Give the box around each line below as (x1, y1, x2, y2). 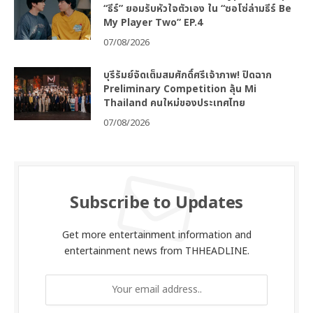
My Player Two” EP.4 (103, 15, 203, 30)
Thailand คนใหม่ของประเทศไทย (103, 95, 245, 110)
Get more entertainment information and (61, 227, 252, 242)
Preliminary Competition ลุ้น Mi (103, 81, 256, 96)
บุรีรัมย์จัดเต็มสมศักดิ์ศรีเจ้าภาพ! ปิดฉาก (103, 67, 272, 82)
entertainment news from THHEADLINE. (64, 243, 249, 259)
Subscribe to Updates (69, 190, 244, 216)
